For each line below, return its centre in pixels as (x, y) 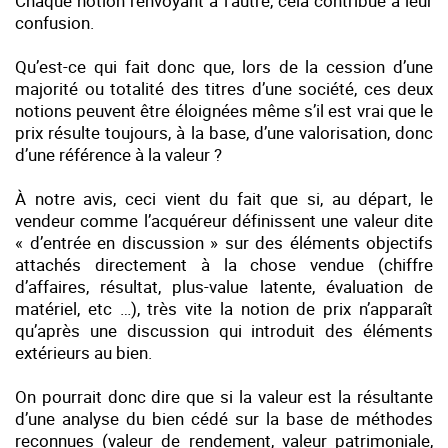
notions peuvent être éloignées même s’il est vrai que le (224, 110)
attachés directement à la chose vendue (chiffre (224, 264)
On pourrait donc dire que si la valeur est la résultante (224, 396)
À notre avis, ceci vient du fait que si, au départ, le (224, 198)
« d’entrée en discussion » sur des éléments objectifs (224, 242)
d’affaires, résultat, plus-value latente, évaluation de (224, 286)
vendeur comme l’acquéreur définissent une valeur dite (224, 220)
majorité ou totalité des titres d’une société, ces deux (224, 88)
